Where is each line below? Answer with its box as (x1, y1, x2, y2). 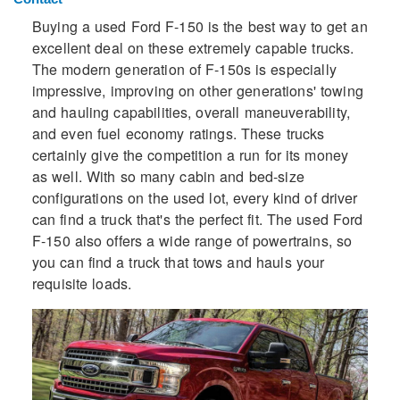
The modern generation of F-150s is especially (31, 59, 337, 80)
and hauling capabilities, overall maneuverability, (31, 102, 351, 123)
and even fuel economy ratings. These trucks (31, 123, 325, 145)
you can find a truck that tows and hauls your (31, 252, 325, 273)
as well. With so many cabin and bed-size (31, 166, 304, 187)
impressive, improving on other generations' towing (31, 80, 363, 102)
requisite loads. (31, 273, 132, 295)
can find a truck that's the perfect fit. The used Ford (31, 209, 363, 230)
